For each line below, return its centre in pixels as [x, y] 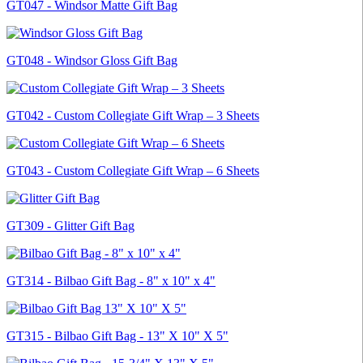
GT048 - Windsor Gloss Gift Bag [92, 60]
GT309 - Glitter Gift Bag [70, 225]
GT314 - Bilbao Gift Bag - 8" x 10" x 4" [111, 280]
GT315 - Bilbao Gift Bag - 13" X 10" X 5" [117, 335]
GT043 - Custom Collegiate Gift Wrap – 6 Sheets [133, 170]
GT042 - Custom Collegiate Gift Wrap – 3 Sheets [133, 115]
